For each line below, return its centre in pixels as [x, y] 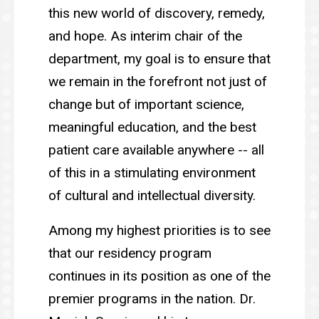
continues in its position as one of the [159, 276]
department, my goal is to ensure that [159, 59]
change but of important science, [146, 104]
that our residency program [130, 253]
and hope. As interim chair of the [145, 36]
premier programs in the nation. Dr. [152, 298]
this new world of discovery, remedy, [157, 13]
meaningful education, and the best [152, 127]
